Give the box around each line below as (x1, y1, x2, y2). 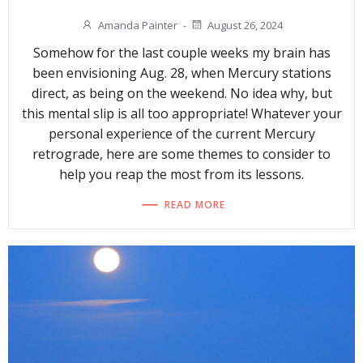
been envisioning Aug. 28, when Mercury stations (32, 64, 331, 83)
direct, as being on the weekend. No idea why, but (31, 84, 332, 103)
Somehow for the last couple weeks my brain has (32, 44, 331, 62)
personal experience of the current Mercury (48, 125, 315, 143)
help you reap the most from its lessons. (59, 165, 304, 184)
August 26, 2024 (207, 18, 283, 33)
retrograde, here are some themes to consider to (32, 145, 331, 164)
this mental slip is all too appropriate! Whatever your (21, 105, 342, 123)
